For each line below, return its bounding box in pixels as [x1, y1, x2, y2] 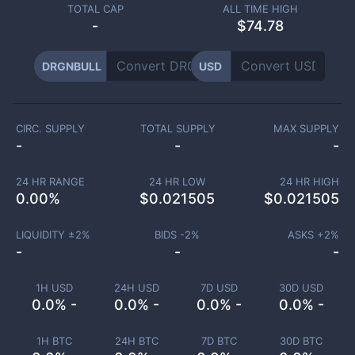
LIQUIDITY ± [15, 228, 75, 241]
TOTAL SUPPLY [139, 122, 216, 135]
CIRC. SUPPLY [16, 122, 85, 135]
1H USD [35, 281, 73, 294]
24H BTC [114, 334, 158, 347]
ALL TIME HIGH [222, 2, 298, 15]
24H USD [113, 281, 159, 294]
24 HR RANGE [15, 175, 85, 188]
